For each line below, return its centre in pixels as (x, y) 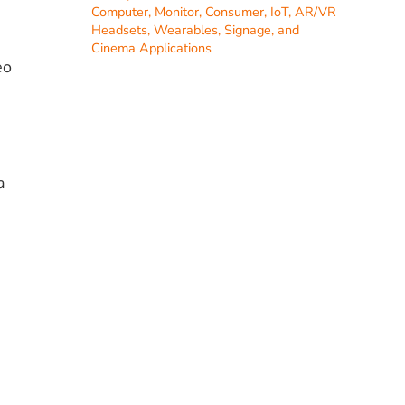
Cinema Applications (152, 47)
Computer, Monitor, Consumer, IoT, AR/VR (214, 11)
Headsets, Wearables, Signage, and (196, 29)
